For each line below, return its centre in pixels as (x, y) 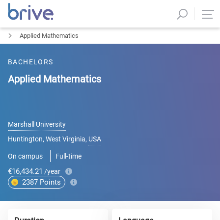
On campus (25, 156)
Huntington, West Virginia (47, 139)
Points (50, 182)
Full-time (69, 156)
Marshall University (37, 124)
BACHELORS (31, 62)
